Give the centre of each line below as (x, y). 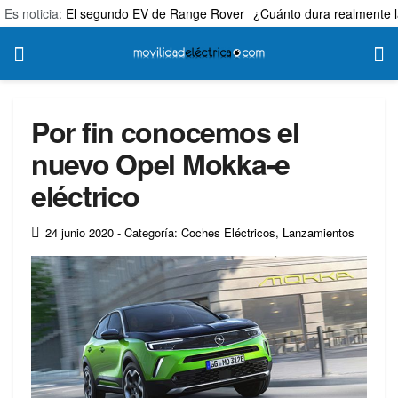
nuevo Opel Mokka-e (160, 163)
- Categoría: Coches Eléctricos (196, 232)
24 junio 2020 (80, 232)
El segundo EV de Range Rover (155, 13)
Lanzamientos (318, 232)
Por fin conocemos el (165, 131)
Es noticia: (35, 13)
